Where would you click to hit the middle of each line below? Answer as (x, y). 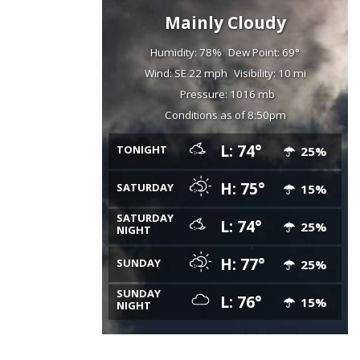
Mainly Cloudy (225, 22)
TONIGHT (142, 149)
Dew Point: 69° (264, 52)
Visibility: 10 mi (270, 73)
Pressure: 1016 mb (227, 94)
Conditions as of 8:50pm (225, 115)
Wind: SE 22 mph (186, 73)
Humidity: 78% (186, 52)
